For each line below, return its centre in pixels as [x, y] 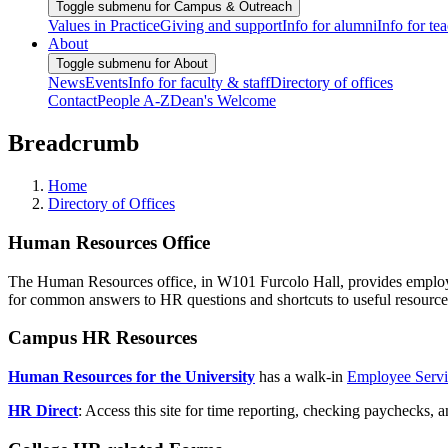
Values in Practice [104, 26]
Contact [72, 101]
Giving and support [221, 26]
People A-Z [133, 101]
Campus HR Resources [102, 338]
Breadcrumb [73, 143]
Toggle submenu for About [132, 64]
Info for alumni [329, 26]
